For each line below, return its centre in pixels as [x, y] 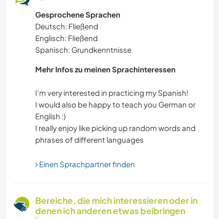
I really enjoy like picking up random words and [115, 128]
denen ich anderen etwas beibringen [110, 211]
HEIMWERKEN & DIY [91, 15]
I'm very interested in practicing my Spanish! [112, 93]
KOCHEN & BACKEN [92, 40]
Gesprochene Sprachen [78, 15]
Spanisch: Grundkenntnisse [83, 50]
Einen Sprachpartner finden [86, 164]
